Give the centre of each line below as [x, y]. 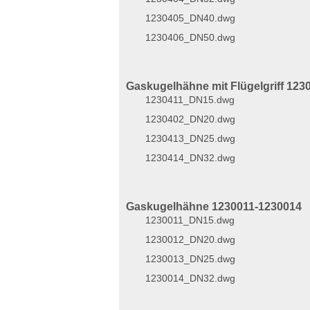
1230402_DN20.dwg [190, 119]
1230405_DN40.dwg [190, 18]
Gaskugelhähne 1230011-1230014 [214, 207]
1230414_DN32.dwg [190, 158]
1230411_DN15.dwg [190, 100]
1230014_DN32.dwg [190, 278]
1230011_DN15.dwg [190, 220]
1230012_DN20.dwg [190, 239]
